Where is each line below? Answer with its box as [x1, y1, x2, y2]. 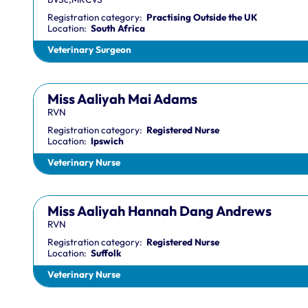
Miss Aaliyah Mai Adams [47, 89, 197, 107]
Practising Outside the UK [146, 11, 258, 24]
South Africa [90, 22, 145, 35]
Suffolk [90, 246, 121, 259]
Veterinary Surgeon [47, 43, 131, 56]
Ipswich [90, 134, 124, 147]
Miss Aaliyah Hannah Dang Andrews [47, 202, 272, 220]
